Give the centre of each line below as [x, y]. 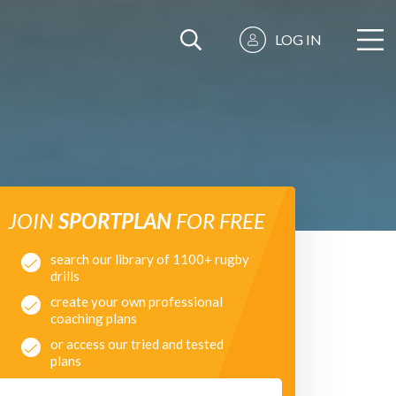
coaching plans [94, 318]
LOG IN [298, 39]
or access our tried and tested [137, 344]
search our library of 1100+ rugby [150, 259]
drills [65, 276]
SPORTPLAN [114, 221]
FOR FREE [218, 221]
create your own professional [137, 301]
